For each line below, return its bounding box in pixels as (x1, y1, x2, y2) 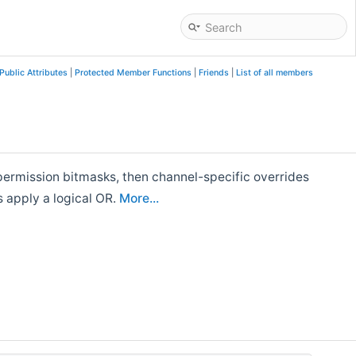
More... (119, 190, 160, 206)
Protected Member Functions (74, 68, 192, 78)
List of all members (235, 68, 313, 78)
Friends (198, 68, 229, 78)
